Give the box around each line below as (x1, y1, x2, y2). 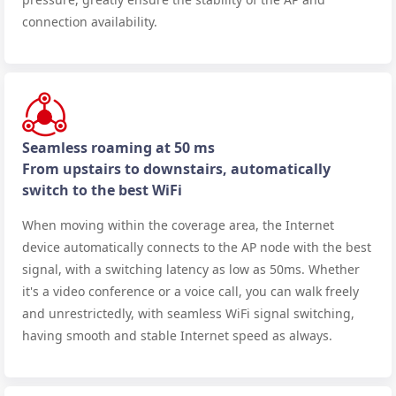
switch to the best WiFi (22, 179, 182, 200)
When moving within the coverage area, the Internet (22, 216, 334, 233)
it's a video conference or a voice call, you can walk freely (22, 282, 359, 300)
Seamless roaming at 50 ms (22, 137, 215, 157)
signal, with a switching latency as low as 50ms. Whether (22, 260, 360, 278)
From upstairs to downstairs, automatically (22, 158, 331, 179)
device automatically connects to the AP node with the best (22, 238, 371, 255)
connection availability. (22, 12, 157, 30)
